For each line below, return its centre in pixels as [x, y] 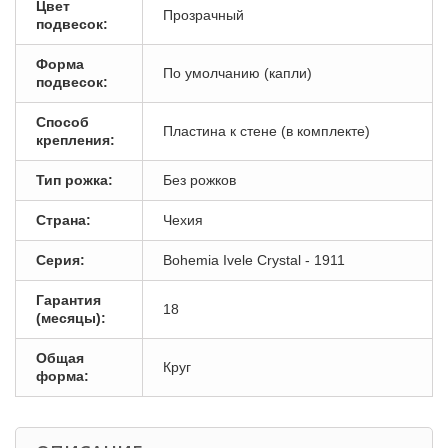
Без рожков [199, 180]
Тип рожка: [74, 180]
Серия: [60, 260]
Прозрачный [203, 15]
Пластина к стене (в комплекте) [266, 131]
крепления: [75, 140]
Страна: [63, 220]
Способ [62, 122]
